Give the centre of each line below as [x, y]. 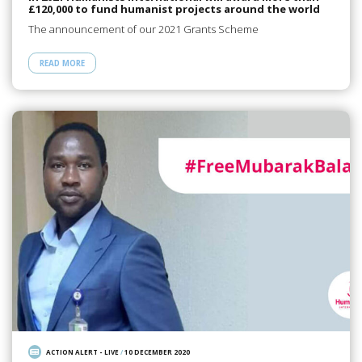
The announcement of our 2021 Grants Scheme [143, 29]
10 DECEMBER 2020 [158, 352]
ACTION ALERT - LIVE [83, 352]
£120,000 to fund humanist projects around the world [174, 9]
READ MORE [62, 63]
